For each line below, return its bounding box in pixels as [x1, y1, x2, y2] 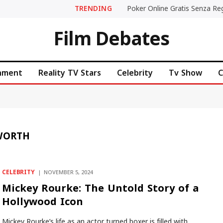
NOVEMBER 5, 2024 [43, 167, 93, 178]
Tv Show [169, 65, 202, 81]
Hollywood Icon [1, 192, 83, 211]
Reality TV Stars [38, 65, 101, 81]
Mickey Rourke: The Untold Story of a [1, 179, 199, 198]
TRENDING [74, 1, 112, 16]
